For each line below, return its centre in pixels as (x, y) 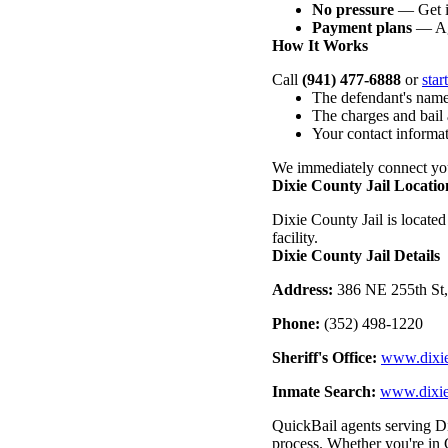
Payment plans (362, 27)
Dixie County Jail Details (356, 255)
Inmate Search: (324, 391)
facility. (295, 237)
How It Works (320, 45)
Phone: (296, 323)
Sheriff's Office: (324, 357)
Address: (302, 289)
